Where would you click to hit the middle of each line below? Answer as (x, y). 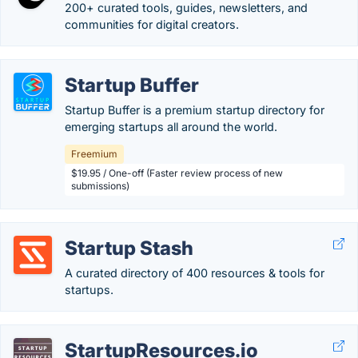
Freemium (94, 154)
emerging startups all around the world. (171, 127)
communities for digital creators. (152, 24)
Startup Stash (129, 248)
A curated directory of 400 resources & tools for (195, 273)
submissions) (100, 186)
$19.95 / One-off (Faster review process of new (177, 173)
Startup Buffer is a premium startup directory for (195, 110)
